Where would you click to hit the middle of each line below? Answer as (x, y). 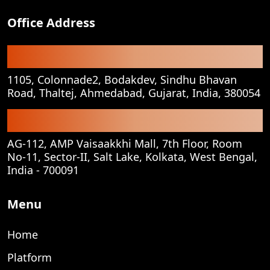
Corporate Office (57, 117)
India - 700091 (43, 170)
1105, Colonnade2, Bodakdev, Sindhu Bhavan (122, 79)
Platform (30, 257)
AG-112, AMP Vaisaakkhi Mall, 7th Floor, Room (125, 143)
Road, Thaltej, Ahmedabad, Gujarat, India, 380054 (134, 93)
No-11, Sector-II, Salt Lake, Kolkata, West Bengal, (132, 156)
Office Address (51, 22)
